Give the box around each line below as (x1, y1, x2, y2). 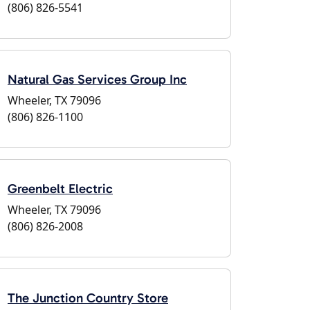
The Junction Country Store (8, 290, 168, 306)
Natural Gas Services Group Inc (8, 71, 187, 87)
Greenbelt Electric (8, 181, 113, 197)
